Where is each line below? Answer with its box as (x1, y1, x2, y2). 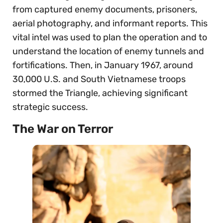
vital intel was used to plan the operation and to (12, 32, 207, 43)
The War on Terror (12, 122, 113, 136)
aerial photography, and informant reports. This (12, 18, 208, 29)
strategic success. (12, 102, 88, 113)
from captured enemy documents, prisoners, (12, 4, 197, 15)
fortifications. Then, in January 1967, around (12, 60, 193, 71)
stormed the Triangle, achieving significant (12, 88, 188, 99)
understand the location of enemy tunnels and (12, 46, 204, 57)
